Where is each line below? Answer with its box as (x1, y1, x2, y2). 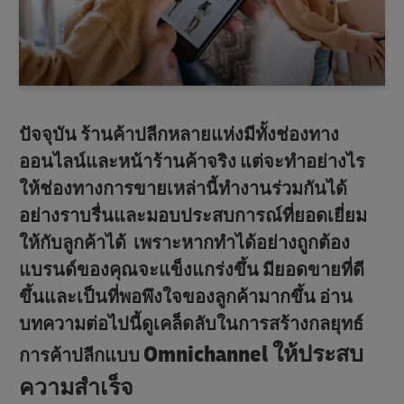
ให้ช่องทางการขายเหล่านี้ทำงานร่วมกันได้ (19, 177, 347, 200)
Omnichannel (143, 340, 268, 369)
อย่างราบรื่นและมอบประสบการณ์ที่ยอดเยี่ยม (19, 204, 367, 227)
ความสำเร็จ (19, 373, 133, 402)
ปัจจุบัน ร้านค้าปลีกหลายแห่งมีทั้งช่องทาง (19, 123, 339, 146)
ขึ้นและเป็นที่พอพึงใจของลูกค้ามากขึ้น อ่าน (19, 285, 353, 308)
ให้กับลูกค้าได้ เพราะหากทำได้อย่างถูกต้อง (19, 231, 350, 254)
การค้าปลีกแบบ (19, 344, 143, 367)
